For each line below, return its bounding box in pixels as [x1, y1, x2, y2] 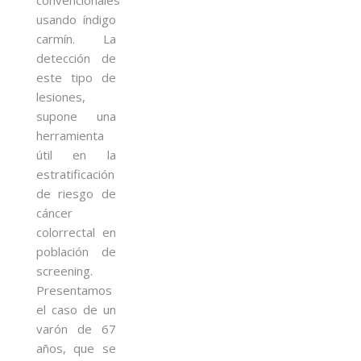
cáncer [36, 204, 73, 221]
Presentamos [36, 281, 112, 298]
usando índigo [36, 10, 116, 27]
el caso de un [36, 301, 116, 317]
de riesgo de [36, 185, 116, 201]
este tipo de [36, 68, 116, 85]
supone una [36, 107, 116, 124]
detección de [36, 49, 116, 66]
